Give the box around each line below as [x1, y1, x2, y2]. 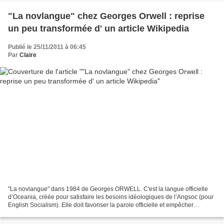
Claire [19, 51, 36, 59]
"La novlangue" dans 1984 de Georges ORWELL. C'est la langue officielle [8, 185, 208, 192]
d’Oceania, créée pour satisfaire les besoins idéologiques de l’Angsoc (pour [8, 193, 213, 200]
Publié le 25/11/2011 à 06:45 [8, 43, 86, 51]
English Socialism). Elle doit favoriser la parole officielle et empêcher [8, 201, 193, 208]
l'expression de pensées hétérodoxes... [8, 209, 114, 216]
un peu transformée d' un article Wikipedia [8, 23, 189, 34]
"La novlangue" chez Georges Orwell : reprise [8, 11, 204, 21]
